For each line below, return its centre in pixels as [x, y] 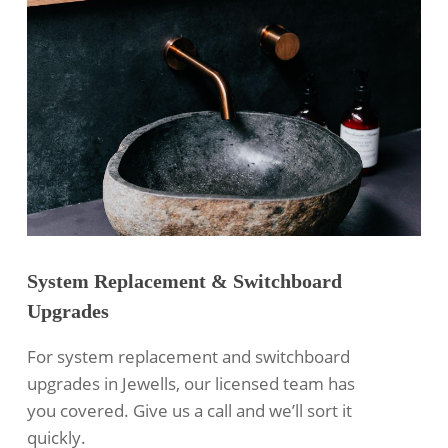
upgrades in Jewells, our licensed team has [191, 383]
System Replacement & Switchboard [185, 280]
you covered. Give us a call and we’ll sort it [190, 410]
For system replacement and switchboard [189, 356]
